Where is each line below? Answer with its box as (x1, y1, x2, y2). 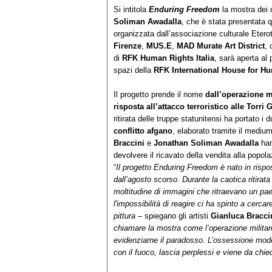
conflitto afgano (114, 126, 172, 136)
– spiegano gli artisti (135, 211, 211, 221)
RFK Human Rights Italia (122, 53, 214, 63)
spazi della (114, 66, 154, 75)
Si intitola (114, 5, 149, 15)
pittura (114, 211, 135, 221)
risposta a (114, 102, 151, 112)
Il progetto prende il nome (114, 90, 205, 100)
